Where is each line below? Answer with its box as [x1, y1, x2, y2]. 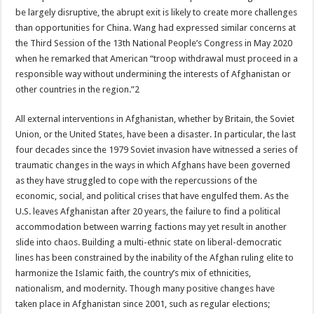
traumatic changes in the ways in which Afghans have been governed [15, 159, 291, 170]
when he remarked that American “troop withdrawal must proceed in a [15, 53, 299, 64]
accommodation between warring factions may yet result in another [15, 221, 287, 232]
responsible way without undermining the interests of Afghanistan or [15, 68, 292, 79]
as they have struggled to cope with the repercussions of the [15, 175, 258, 186]
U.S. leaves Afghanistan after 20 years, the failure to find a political [15, 205, 281, 217]
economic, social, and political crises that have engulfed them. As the [15, 190, 289, 201]
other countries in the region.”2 [15, 83, 140, 95]
